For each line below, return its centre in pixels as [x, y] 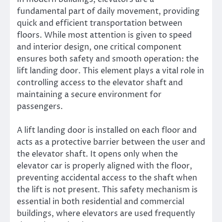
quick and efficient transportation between [100, 24]
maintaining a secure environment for [89, 95]
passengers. [40, 107]
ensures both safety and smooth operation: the [108, 59]
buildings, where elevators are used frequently [106, 214]
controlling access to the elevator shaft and [100, 83]
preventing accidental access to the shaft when [107, 178]
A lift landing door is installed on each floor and [107, 131]
